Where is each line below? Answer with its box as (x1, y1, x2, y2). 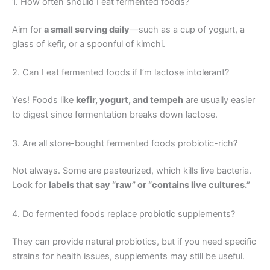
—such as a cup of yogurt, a (130, 24, 245, 35)
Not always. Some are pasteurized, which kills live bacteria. (12, 165, 251, 177)
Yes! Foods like (12, 95, 76, 106)
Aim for (12, 24, 44, 35)
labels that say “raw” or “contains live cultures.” (49, 180, 250, 191)
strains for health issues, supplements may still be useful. (12, 250, 245, 262)
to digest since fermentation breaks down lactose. (12, 109, 218, 121)
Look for (12, 180, 49, 191)
